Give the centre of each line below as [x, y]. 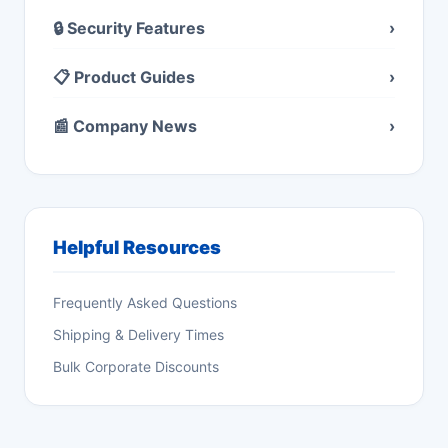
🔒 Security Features [129, 28]
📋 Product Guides [124, 77]
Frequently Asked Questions [145, 302]
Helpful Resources [137, 247]
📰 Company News [125, 126]
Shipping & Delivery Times [138, 334]
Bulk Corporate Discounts [136, 366]
